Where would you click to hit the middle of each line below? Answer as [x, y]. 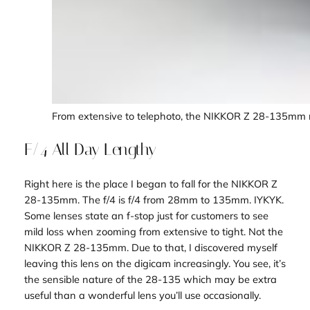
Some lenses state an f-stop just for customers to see [146, 215]
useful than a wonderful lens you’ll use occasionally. [142, 295]
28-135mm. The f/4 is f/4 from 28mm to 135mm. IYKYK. [154, 199]
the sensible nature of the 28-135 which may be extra [150, 279]
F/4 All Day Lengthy [90, 149]
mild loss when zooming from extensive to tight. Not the [153, 231]
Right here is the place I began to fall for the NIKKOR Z [151, 183]
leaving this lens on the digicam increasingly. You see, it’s [155, 263]
